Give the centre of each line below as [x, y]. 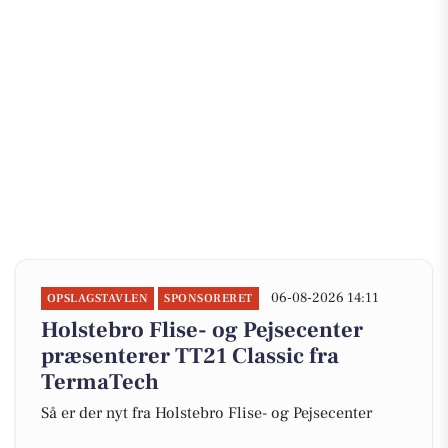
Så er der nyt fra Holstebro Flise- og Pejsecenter [206, 413]
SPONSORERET [208, 298]
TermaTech [100, 382]
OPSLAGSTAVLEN [98, 298]
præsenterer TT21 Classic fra [190, 356]
